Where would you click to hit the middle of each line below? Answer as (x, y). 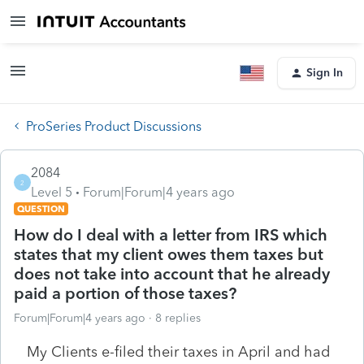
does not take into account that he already (172, 273)
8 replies (178, 318)
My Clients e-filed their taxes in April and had (178, 351)
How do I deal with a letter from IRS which (171, 234)
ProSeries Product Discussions (114, 126)
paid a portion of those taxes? (125, 293)
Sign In (325, 73)
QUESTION (41, 208)
